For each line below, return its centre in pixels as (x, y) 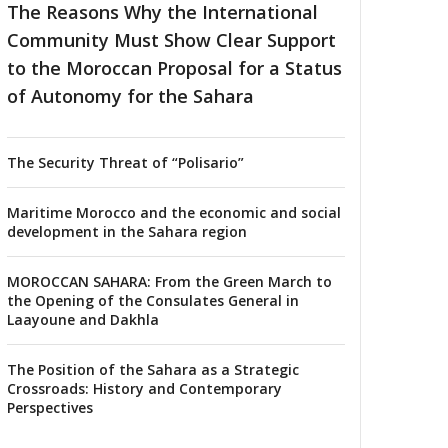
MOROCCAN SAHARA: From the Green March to (169, 282)
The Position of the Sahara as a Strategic (153, 370)
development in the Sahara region (127, 232)
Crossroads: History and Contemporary (144, 389)
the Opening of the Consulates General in (153, 301)
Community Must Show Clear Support (171, 40)
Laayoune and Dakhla (83, 320)
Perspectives (50, 408)
